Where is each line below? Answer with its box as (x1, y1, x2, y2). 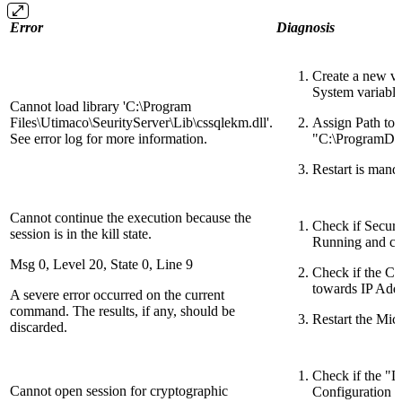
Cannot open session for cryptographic (10, 383, 228, 399)
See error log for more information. (10, 131, 207, 147)
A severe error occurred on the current (10, 287, 224, 303)
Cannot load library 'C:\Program (10, 99, 191, 115)
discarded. (10, 319, 67, 336)
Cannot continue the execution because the (10, 210, 251, 226)
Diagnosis (276, 20, 335, 36)
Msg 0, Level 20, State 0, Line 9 (10, 257, 193, 273)
